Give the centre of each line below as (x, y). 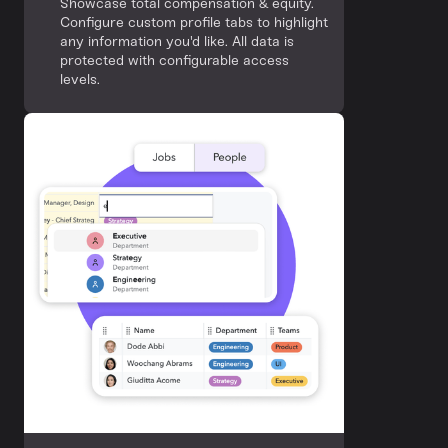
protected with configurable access (174, 60)
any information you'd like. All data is (177, 41)
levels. (80, 79)
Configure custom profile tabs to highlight (194, 22)
